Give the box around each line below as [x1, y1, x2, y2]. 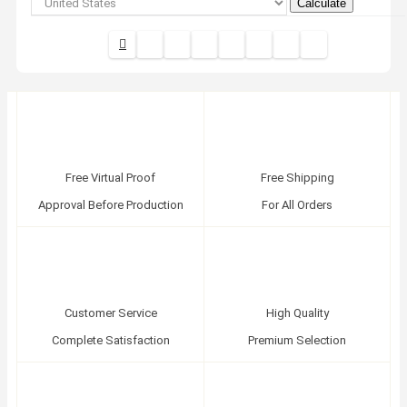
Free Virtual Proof [65, 170, 155, 184]
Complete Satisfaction [51, 333, 170, 347]
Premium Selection [248, 333, 346, 347]
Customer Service [64, 305, 157, 320]
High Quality [265, 305, 329, 320]
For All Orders [262, 197, 333, 212]
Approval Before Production [37, 197, 184, 212]
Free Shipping [260, 170, 334, 184]
